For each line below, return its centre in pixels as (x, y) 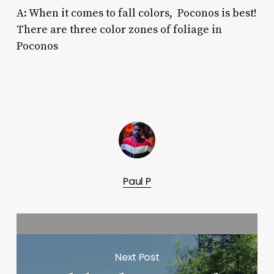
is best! (238, 13)
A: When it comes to (67, 13)
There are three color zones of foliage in (119, 29)
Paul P (137, 181)
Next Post (137, 257)
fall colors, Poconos (168, 13)
